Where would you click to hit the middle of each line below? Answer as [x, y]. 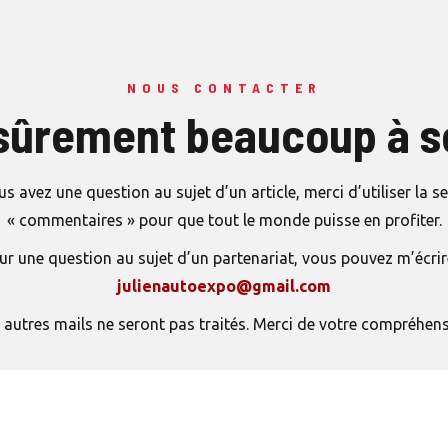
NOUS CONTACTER [224, 87]
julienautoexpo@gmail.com [224, 286]
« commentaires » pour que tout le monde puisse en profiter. [224, 220]
